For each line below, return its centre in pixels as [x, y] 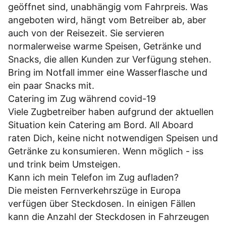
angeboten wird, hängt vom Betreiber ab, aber [107, 20]
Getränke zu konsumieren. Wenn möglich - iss [106, 151]
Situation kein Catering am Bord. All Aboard [101, 125]
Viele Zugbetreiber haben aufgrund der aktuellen [111, 112]
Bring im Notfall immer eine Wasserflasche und [108, 73]
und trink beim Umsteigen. [64, 164]
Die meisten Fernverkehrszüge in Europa [94, 191]
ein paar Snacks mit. [51, 86]
